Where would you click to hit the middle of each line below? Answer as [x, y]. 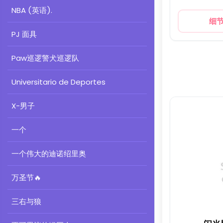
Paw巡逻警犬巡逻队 [45, 58]
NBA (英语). [32, 10]
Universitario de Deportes [58, 82]
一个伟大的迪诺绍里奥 [49, 154]
